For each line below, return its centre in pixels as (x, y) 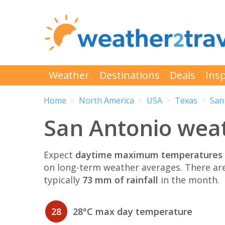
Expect (60, 154)
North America (106, 101)
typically (63, 180)
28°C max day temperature (133, 212)
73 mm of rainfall (120, 180)
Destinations (130, 75)
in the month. (189, 180)
